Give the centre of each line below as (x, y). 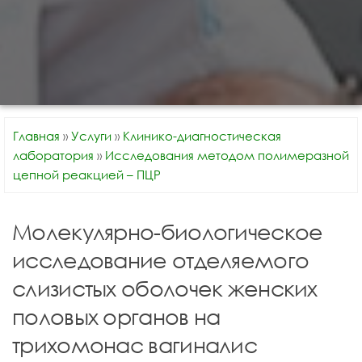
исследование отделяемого (161, 260)
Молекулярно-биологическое (168, 232)
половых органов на (116, 316)
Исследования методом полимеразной (227, 155)
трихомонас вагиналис (135, 345)
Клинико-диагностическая (202, 136)
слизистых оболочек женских (165, 288)
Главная (36, 136)
